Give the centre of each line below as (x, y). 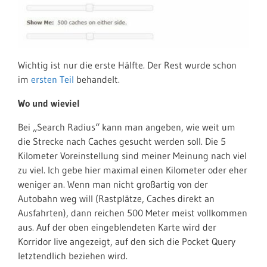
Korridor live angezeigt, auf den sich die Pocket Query (127, 241)
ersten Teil (52, 79)
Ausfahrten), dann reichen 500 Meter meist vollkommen (133, 213)
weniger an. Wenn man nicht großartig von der (113, 184)
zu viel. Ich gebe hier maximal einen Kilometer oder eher (133, 170)
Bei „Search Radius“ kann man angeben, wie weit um (127, 127)
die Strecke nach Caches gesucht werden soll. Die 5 (122, 141)
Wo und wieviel (49, 103)
